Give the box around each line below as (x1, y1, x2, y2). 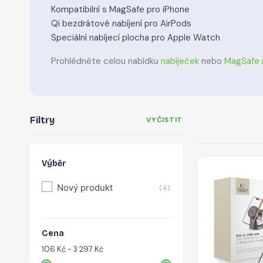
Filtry (30, 114, 55, 126)
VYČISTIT (146, 115, 183, 124)
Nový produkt (57, 182, 113, 193)
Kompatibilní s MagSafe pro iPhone (51, 4, 190, 15)
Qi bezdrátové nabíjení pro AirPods (51, 18, 191, 29)
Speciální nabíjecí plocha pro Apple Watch (51, 32, 220, 43)
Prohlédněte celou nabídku (51, 55, 161, 67)
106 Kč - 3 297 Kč (42, 244, 103, 254)
